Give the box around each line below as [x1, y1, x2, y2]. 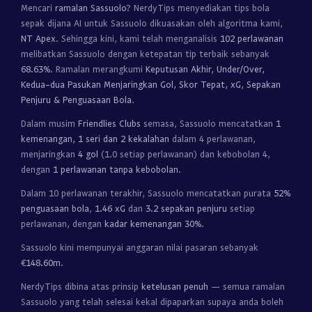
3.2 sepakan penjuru [146, 203, 227, 214]
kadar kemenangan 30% [104, 218, 201, 229]
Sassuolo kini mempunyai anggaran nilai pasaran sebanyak [21, 242, 258, 253]
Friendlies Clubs [78, 118, 141, 129]
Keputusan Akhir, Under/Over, [146, 63, 265, 75]
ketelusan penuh [141, 281, 208, 292]
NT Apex [21, 33, 56, 44]
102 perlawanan [220, 33, 283, 44]
